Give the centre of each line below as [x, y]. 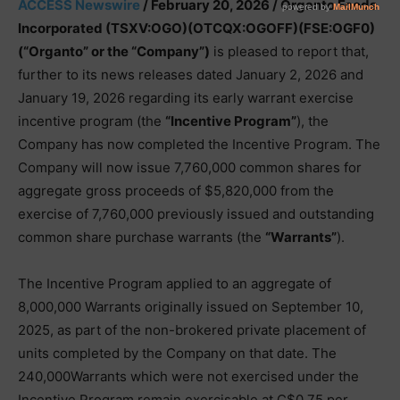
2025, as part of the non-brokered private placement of [192, 330]
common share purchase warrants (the [142, 237]
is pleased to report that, [289, 51]
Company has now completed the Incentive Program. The [199, 144]
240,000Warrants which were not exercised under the [188, 376]
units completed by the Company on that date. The [177, 353]
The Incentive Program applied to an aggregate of [175, 283]
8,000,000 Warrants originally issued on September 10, [191, 307]
